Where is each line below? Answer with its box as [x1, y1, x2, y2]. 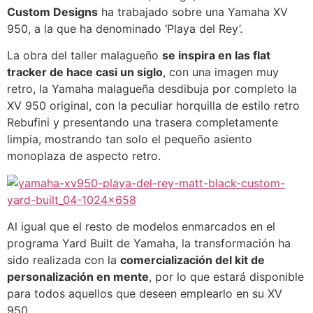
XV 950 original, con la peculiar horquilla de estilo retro [7, 99, 300, 113]
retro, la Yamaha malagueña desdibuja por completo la [7, 82, 297, 96]
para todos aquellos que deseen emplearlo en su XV [7, 286, 282, 301]
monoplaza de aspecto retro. [7, 149, 161, 163]
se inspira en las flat [162, 48, 270, 63]
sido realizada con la [7, 253, 120, 268]
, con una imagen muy [163, 65, 279, 80]
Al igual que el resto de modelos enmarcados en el [7, 219, 275, 234]
